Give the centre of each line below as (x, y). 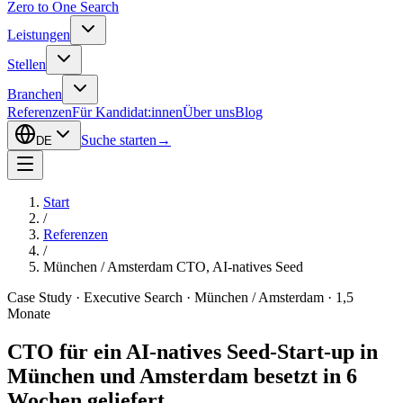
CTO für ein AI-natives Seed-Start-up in (193, 351)
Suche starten (119, 140)
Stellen (27, 64)
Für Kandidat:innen (127, 112)
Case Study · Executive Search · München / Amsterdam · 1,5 (180, 297)
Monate (29, 313)
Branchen (35, 94)
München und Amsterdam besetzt (162, 376)
